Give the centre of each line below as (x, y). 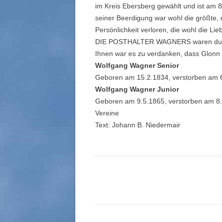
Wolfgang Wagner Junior (137, 89)
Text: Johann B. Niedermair (138, 125)
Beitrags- (111, 199)
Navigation (113, 213)
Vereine (107, 113)
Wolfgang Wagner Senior (137, 65)
